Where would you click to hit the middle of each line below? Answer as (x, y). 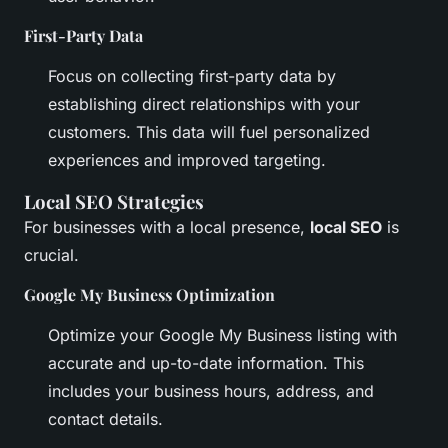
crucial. (51, 255)
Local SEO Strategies (114, 202)
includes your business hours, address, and (211, 391)
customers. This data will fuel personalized (209, 132)
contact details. (105, 419)
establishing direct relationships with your (204, 104)
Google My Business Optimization (149, 295)
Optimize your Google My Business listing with (222, 335)
